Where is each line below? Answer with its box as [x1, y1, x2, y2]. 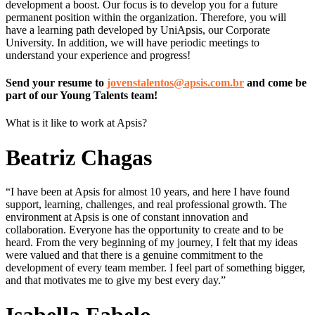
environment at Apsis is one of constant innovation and [6, 211, 248, 224]
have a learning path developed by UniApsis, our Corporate [6, 23, 270, 36]
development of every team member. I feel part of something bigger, [6, 262, 305, 274]
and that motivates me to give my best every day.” [6, 274, 226, 287]
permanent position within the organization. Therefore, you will [6, 11, 286, 23]
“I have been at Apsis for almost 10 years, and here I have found [6, 186, 290, 198]
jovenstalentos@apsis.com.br [107, 76, 244, 89]
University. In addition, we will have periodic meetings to [6, 36, 259, 49]
